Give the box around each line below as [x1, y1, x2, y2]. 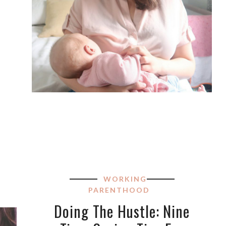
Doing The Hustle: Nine [54, 199, 190, 222]
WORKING [103, 174, 147, 183]
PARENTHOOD [88, 185, 150, 194]
